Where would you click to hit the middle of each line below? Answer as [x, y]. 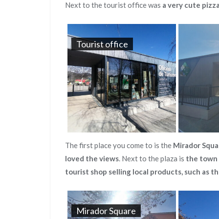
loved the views [92, 158]
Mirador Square [106, 210]
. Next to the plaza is [152, 158]
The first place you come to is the [119, 145]
